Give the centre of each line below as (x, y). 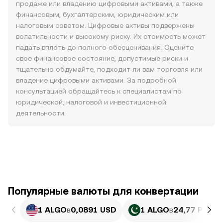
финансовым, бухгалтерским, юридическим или (97, 14)
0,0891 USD (94, 210)
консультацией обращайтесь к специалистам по (99, 91)
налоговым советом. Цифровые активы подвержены (105, 25)
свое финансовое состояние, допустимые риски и (102, 58)
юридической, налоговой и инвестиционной (91, 102)
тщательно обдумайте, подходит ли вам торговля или (109, 69)
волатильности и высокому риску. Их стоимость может (111, 36)
